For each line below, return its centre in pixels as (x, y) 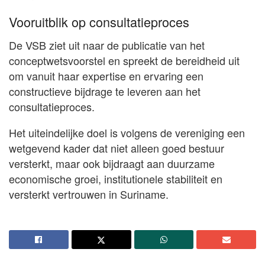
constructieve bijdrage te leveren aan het (105, 91)
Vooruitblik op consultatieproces (99, 22)
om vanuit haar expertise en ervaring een (106, 76)
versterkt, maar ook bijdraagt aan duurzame (112, 164)
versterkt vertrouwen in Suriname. (89, 194)
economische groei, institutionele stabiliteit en (116, 179)
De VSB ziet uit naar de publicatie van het (107, 45)
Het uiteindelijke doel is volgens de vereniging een (127, 133)
